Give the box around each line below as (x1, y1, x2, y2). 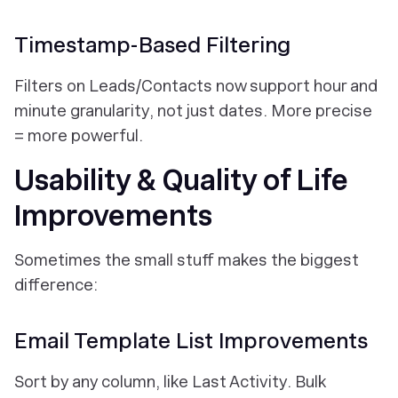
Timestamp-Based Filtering (14, 31, 291, 58)
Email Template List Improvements (14, 327, 368, 354)
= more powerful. (14, 125, 143, 145)
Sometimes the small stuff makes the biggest (14, 250, 359, 269)
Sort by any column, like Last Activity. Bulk (14, 371, 325, 391)
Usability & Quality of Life (14, 163, 348, 197)
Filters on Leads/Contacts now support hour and (14, 76, 378, 95)
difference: (14, 275, 101, 294)
